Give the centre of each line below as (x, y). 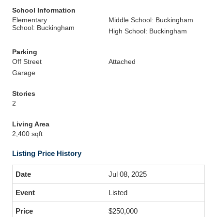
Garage (24, 73)
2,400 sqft (27, 134)
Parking (25, 52)
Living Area (31, 124)
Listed (118, 193)
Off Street (27, 62)
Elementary (30, 20)
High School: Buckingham (148, 31)
